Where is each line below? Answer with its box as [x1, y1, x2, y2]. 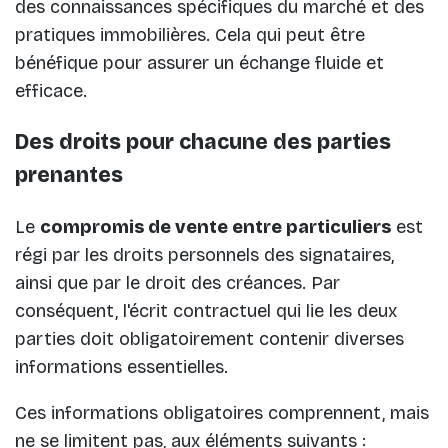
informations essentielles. [15, 355, 233, 378]
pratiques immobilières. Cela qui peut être [15, 23, 365, 46]
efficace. [15, 79, 87, 102]
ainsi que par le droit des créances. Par [15, 271, 340, 294]
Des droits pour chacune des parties [15, 128, 391, 155]
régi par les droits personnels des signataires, [15, 243, 394, 266]
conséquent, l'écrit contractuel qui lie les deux [15, 299, 397, 322]
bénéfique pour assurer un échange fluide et [15, 51, 384, 74]
